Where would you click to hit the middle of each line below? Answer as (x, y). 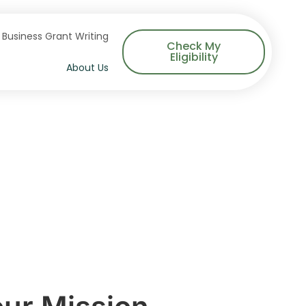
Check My (194, 46)
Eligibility (194, 57)
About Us (88, 68)
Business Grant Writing (56, 36)
